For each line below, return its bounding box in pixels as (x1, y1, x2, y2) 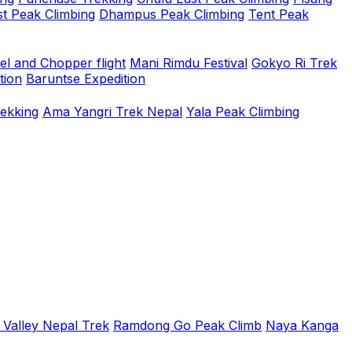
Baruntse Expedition (26, 71, 145, 86)
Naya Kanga (266, 317, 339, 333)
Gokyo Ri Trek (251, 55, 337, 71)
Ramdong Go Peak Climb (113, 317, 262, 333)
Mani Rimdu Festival (130, 55, 247, 71)
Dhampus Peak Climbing (99, 6, 244, 22)
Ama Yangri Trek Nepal (42, 104, 182, 119)
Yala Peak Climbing (186, 104, 299, 119)
